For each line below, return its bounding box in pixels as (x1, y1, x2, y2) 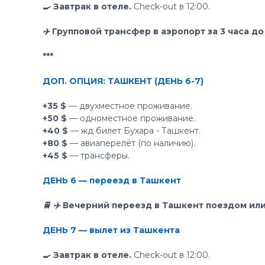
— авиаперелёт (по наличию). (67, 138, 195, 148)
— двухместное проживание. (66, 101, 192, 111)
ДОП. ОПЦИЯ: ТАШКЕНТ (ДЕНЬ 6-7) (43, 76, 203, 86)
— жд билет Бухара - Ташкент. (68, 125, 201, 136)
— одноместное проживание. (69, 113, 195, 124)
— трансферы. (67, 150, 130, 161)
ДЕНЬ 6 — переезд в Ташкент (43, 175, 181, 186)
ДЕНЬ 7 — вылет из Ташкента (43, 225, 180, 235)
